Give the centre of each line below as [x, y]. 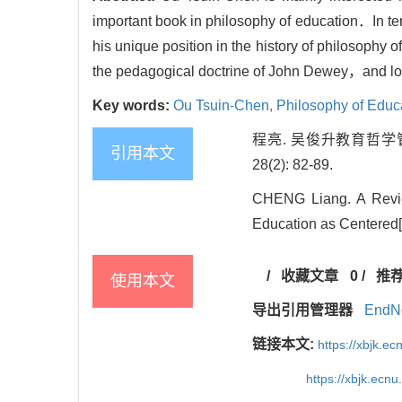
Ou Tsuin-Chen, [225, 106]
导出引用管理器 [302, 310]
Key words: [133, 106]
